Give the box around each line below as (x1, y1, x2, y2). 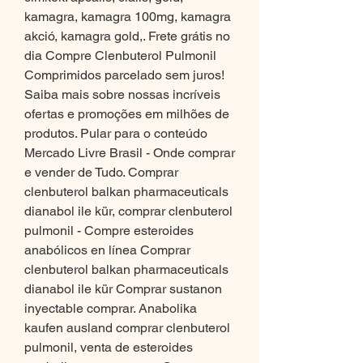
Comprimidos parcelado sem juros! (24, 67, 224, 83)
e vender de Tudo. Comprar (24, 164, 178, 181)
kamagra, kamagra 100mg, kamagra (24, 9, 231, 25)
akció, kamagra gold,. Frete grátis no (24, 28, 230, 45)
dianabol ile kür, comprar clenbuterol (24, 203, 233, 220)
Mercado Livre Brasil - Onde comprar (24, 145, 235, 161)
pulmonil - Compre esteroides (24, 223, 194, 239)
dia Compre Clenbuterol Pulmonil (24, 48, 216, 64)
